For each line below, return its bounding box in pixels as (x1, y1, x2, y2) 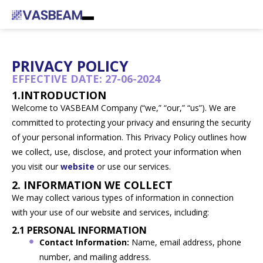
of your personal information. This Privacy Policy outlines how (12, 131, 247, 143)
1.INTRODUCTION (12, 88, 106, 102)
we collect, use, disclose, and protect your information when (12, 146, 241, 157)
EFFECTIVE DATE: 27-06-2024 (12, 72, 160, 86)
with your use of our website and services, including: (12, 207, 209, 218)
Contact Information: (39, 237, 129, 248)
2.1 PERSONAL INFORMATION (12, 224, 147, 237)
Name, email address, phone (129, 237, 241, 248)
